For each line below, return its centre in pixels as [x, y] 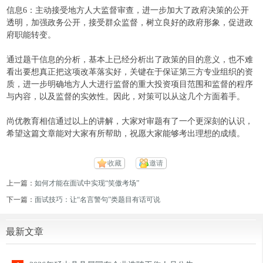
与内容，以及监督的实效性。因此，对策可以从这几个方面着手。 [126, 97]
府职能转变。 [31, 35]
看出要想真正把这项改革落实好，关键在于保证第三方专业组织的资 [130, 72]
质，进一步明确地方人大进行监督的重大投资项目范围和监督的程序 [130, 84]
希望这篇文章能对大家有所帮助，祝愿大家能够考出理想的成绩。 [126, 134]
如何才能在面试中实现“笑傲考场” [87, 183]
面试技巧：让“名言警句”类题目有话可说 [98, 200]
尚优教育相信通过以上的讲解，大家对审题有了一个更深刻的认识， [130, 121]
